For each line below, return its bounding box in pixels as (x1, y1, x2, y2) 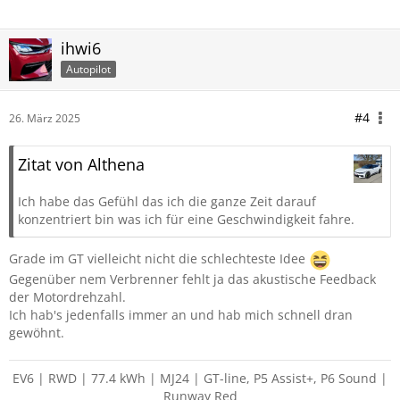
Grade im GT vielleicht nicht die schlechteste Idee (9, 250, 309, 268)
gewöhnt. (9, 324, 64, 341)
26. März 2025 (9, 111, 80, 126)
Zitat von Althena (18, 154, 145, 175)
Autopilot (66, 61, 111, 77)
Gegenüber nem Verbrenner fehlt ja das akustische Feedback (9, 271, 376, 287)
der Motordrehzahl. (9, 288, 126, 305)
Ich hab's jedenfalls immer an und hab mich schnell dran (9, 306, 353, 323)
